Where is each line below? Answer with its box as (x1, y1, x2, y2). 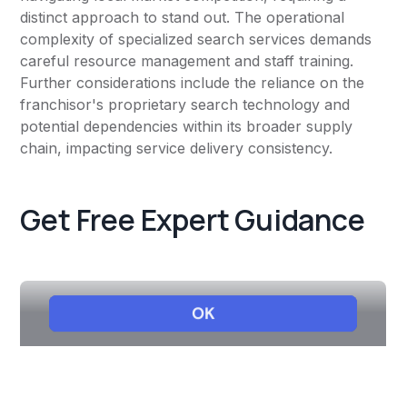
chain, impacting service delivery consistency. (20, 139, 333, 158)
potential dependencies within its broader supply (20, 117, 353, 136)
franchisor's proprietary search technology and (20, 95, 351, 114)
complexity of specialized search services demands (20, 30, 372, 49)
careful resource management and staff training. (20, 52, 354, 71)
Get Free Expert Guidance (20, 200, 365, 241)
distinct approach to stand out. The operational (20, 8, 345, 27)
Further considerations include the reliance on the (20, 74, 365, 93)
